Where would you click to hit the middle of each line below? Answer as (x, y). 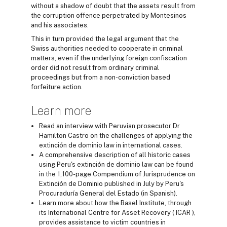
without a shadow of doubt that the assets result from (113, 6)
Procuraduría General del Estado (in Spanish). (108, 194)
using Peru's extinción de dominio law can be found (116, 165)
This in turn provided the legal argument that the (105, 39)
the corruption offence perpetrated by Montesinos (109, 16)
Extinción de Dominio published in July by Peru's (111, 184)
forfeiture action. (57, 87)
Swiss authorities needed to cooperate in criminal (107, 49)
